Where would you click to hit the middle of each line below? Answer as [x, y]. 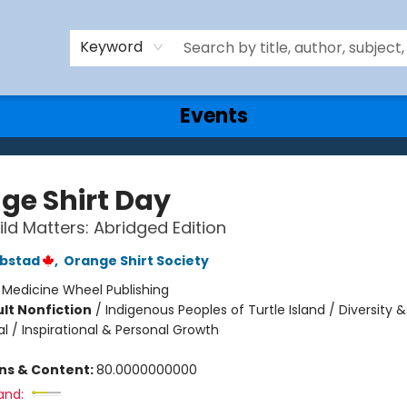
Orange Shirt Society [136, 261]
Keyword [111, 46]
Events [214, 116]
